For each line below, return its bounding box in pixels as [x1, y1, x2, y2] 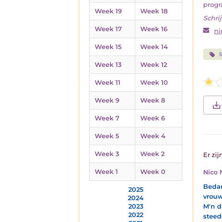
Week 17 [95, 25, 122, 33]
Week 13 [95, 61, 121, 68]
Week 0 [140, 168, 166, 175]
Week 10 [140, 79, 168, 86]
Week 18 [140, 7, 167, 15]
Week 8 [140, 97, 165, 104]
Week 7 [95, 114, 119, 122]
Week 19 [95, 7, 122, 15]
